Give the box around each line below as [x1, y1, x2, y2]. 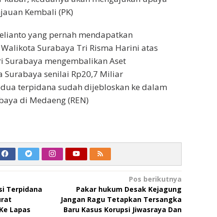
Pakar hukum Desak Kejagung [76, 184, 182, 194]
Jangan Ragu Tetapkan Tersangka [60, 194, 182, 204]
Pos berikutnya [128, 174, 182, 184]
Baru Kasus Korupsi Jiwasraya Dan [63, 204, 182, 214]
